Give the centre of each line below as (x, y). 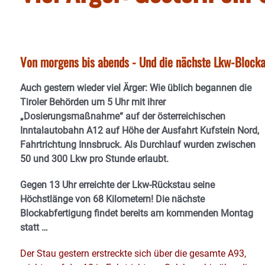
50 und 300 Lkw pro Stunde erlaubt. (94, 159)
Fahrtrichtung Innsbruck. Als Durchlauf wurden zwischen (138, 145)
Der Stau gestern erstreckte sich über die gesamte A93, (133, 253)
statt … (34, 227)
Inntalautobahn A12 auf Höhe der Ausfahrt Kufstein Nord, (140, 130)
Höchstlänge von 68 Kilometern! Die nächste (112, 199)
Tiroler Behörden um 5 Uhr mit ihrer (93, 102)
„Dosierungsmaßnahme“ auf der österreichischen (123, 116)
